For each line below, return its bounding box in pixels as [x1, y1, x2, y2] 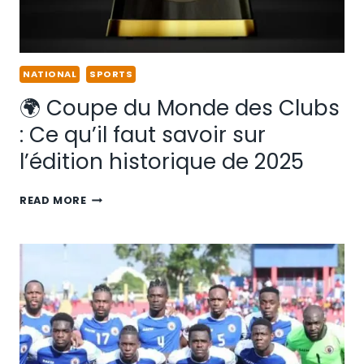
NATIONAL [23, 67, 77, 80]
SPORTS [89, 67, 133, 80]
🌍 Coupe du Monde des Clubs [19, 93, 340, 123]
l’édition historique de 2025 [19, 147, 304, 177]
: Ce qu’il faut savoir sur [19, 120, 266, 150]
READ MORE [19, 193, 87, 208]
